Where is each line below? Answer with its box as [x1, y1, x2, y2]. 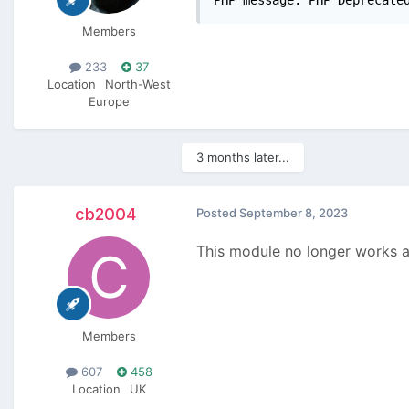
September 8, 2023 [239, 205, 348, 221]
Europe [88, 94, 130, 110]
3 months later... [196, 150, 289, 165]
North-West [104, 77, 171, 92]
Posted [196, 205, 239, 221]
